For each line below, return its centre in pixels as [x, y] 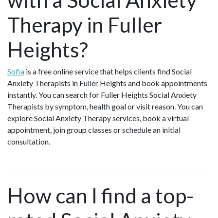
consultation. [29, 141]
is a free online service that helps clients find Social [108, 71]
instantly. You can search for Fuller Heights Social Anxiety [102, 94]
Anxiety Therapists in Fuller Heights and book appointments [107, 83]
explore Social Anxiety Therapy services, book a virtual [98, 118]
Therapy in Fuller [85, 24]
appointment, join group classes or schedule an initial [94, 129]
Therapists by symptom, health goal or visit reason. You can [105, 106]
